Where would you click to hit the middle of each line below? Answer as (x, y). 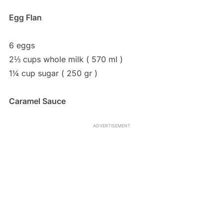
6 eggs (22, 45)
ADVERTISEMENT (111, 125)
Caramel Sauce (37, 101)
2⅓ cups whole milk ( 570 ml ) (66, 59)
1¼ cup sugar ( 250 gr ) (53, 73)
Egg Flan (25, 17)
